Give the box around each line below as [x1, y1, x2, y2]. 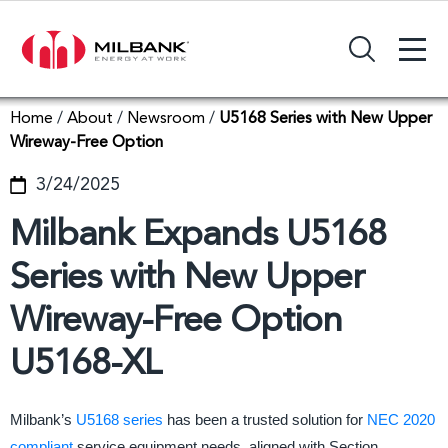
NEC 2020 [367, 412, 435, 428]
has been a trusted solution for [163, 412, 367, 428]
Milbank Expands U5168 [10, 218, 386, 254]
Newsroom [127, 111, 205, 127]
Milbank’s [10, 412, 76, 428]
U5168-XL [10, 347, 161, 383]
